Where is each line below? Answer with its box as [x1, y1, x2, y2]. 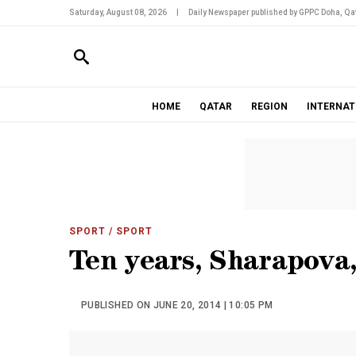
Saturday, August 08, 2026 [69, 8, 167, 17]
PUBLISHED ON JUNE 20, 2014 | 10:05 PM [81, 300, 273, 311]
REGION [250, 101, 288, 112]
